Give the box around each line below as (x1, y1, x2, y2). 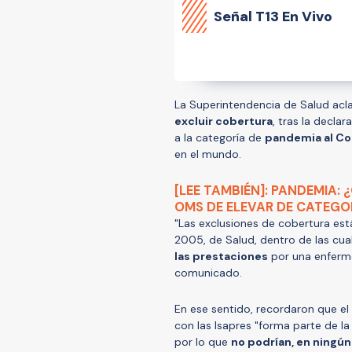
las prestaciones (174, 248, 268, 263)
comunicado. (174, 265, 245, 280)
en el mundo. (174, 146, 241, 161)
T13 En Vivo (255, 6, 332, 26)
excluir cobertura (174, 113, 273, 128)
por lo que (174, 334, 231, 349)
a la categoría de (174, 130, 265, 145)
